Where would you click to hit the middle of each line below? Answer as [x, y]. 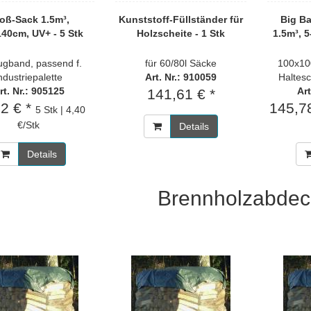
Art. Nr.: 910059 [181, 77]
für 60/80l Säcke [181, 63]
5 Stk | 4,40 [61, 110]
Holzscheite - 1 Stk [181, 33]
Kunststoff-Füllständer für [181, 19]
